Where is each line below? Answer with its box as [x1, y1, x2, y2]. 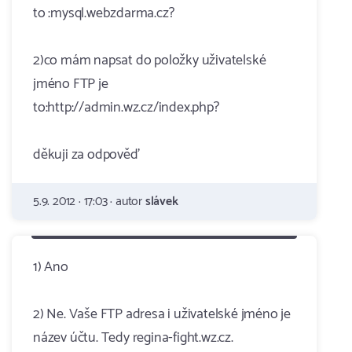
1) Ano [33, 255, 68, 279]
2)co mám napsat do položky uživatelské [33, 49, 266, 72]
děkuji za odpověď [33, 143, 140, 167]
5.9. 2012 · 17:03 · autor [33, 191, 145, 212]
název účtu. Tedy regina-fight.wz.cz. [33, 326, 233, 350]
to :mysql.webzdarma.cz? [33, 2, 174, 25]
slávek [145, 191, 178, 212]
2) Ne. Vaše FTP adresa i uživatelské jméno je [33, 302, 291, 326]
